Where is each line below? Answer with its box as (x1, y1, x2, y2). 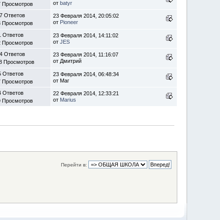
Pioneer (60, 19, 79, 25)
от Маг (53, 77, 70, 83)
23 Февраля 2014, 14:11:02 (53, 32, 119, 38)
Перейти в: (60, 162, 87, 167)
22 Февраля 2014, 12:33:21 (53, 90, 119, 96)
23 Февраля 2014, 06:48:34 (53, 71, 119, 77)
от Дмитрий (53, 57, 82, 64)
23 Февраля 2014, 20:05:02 (53, 12, 119, 19)
